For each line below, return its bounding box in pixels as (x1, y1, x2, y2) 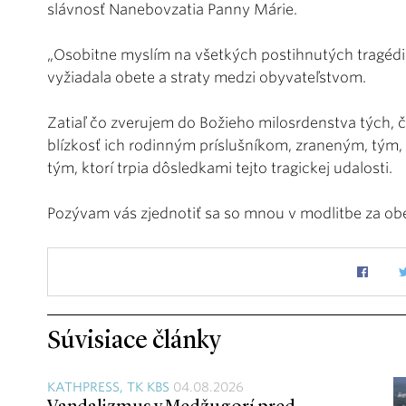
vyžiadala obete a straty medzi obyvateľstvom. (47, 69, 366, 86)
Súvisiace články (47, 329, 221, 354)
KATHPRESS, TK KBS (47, 380, 169, 394)
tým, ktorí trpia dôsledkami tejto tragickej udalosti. (47, 159, 392, 177)
